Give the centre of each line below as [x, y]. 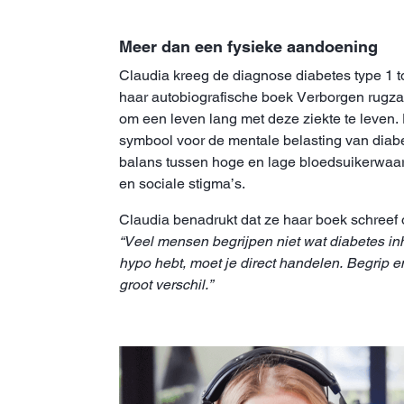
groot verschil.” [166, 284]
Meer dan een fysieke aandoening [248, 46]
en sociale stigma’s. [182, 183]
